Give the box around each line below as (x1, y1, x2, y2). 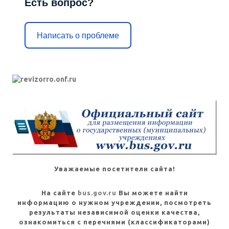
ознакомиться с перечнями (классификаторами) (19, 218, 210, 225)
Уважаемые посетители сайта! (54, 165, 175, 172)
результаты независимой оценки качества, (29, 208, 200, 216)
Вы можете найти (116, 189, 188, 196)
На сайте (41, 189, 78, 196)
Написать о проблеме (37, 31, 119, 40)
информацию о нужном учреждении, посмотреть (17, 198, 212, 206)
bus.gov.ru (77, 189, 117, 196)
